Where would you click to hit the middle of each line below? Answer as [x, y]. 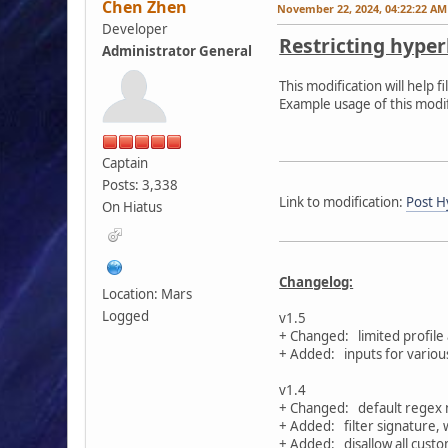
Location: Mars [147, 293]
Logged [126, 315]
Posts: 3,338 [140, 184]
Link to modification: [343, 201]
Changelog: [316, 281]
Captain [125, 162]
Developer [135, 28]
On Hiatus [132, 206]
